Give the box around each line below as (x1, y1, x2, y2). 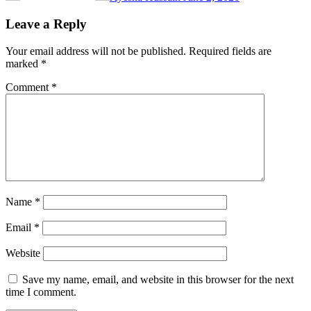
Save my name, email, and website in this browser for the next (22, 273, 294, 285)
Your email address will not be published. (6, 44, 186, 57)
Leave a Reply (6, 16, 87, 31)
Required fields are (189, 44, 271, 57)
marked (6, 57, 41, 69)
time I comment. (6, 285, 76, 298)
